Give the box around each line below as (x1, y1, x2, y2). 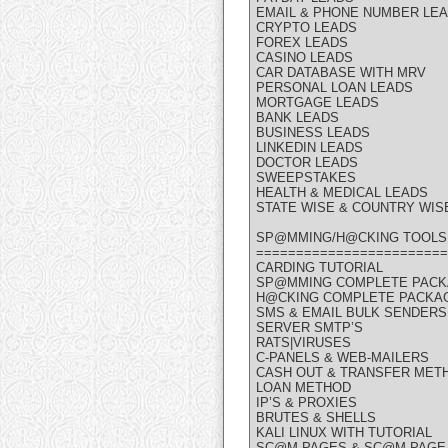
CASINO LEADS (256, 50, 353, 66)
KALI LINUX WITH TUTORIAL (256, 425, 432, 441)
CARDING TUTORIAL (256, 260, 383, 276)
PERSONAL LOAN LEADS (256, 80, 413, 96)
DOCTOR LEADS (256, 155, 358, 171)
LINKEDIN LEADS (256, 140, 363, 156)
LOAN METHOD (256, 380, 351, 396)
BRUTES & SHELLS (256, 410, 376, 426)
